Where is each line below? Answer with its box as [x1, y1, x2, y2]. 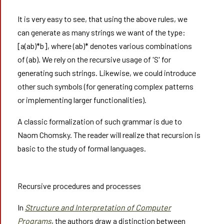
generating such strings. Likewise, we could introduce [17, 68, 196, 77]
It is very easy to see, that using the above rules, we [17, 14, 187, 23]
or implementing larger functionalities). [17, 95, 146, 104]
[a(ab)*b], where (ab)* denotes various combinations [17, 41, 192, 50]
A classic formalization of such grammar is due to [17, 116, 182, 126]
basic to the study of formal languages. [17, 143, 146, 153]
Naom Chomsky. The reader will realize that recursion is [17, 130, 200, 139]
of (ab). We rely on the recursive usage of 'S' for [17, 54, 171, 64]
